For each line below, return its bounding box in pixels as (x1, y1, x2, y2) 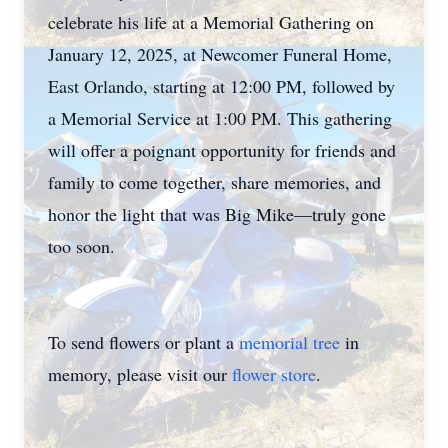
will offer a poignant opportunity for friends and (48, 138, 396, 162)
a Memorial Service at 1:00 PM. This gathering (48, 106, 392, 130)
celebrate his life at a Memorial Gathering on (48, 10, 374, 34)
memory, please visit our (48, 362, 232, 386)
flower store (232, 362, 316, 386)
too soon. (48, 234, 115, 258)
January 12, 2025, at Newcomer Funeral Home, (48, 42, 392, 66)
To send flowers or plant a (48, 330, 239, 354)
